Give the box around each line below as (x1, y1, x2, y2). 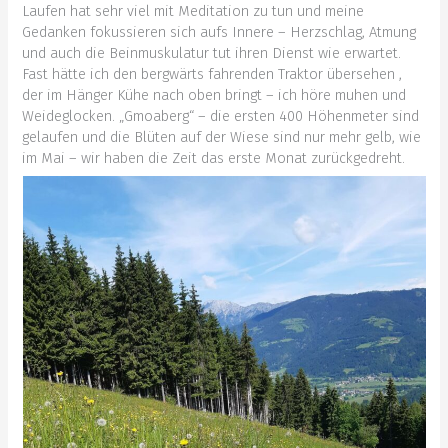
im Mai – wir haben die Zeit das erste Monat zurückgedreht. (22, 148, 406, 167)
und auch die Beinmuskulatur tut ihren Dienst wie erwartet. (22, 43, 402, 62)
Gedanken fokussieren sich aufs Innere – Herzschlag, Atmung (22, 22, 417, 41)
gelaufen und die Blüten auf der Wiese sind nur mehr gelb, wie (22, 127, 422, 146)
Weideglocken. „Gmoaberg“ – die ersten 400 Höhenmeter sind (22, 106, 420, 125)
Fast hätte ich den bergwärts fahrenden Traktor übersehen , (22, 64, 403, 83)
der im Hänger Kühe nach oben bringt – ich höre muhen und (22, 85, 407, 104)
